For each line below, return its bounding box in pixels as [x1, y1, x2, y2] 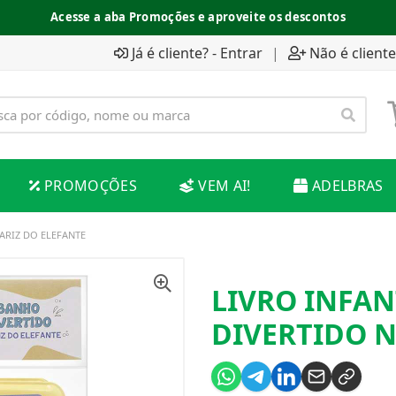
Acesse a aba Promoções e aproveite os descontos [49, 9, 346, 25]
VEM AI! [198, 176, 251, 195]
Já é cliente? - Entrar [132, 42, 263, 63]
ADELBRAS [311, 176, 384, 195]
